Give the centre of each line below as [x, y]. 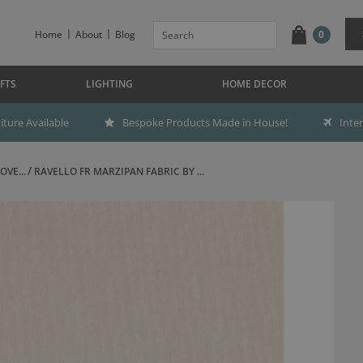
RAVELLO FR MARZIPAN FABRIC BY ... [119, 171]
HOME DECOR [254, 84]
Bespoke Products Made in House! [205, 122]
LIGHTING [109, 84]
